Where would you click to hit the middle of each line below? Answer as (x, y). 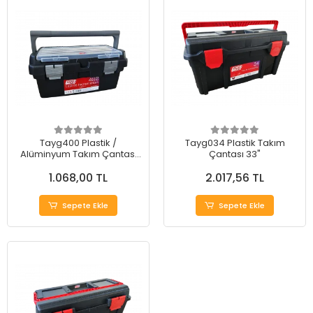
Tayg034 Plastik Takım (235, 143)
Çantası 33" (235, 154)
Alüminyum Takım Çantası (78, 154)
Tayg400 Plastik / (78, 143)
